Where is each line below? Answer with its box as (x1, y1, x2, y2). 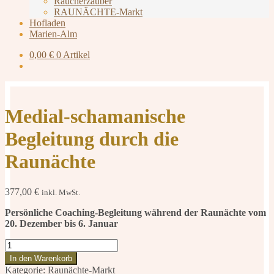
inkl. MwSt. (42, 187, 80, 197)
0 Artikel (56, 50, 90, 60)
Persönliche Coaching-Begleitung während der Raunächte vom (5, 207, 266, 218)
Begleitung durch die (5, 128, 179, 150)
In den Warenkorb (10, 253, 72, 263)
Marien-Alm (29, 29, 77, 39)
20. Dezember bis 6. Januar (5, 218, 118, 229)
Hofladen (29, 18, 65, 28)
